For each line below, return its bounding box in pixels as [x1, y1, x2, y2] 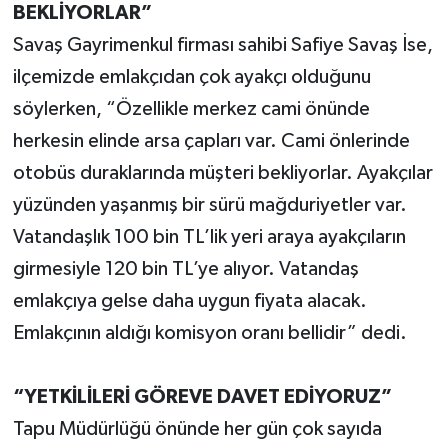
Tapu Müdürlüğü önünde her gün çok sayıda [12, 419, 382, 440]
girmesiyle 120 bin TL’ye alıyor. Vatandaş [12, 259, 359, 280]
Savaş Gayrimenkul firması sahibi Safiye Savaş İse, [12, 35, 433, 56]
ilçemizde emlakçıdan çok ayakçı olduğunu [12, 67, 371, 88]
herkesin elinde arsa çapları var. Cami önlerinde [12, 131, 410, 152]
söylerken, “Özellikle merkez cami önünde [12, 99, 370, 120]
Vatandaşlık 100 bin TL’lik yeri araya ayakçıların [12, 227, 406, 248]
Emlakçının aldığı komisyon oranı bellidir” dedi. [12, 323, 407, 344]
